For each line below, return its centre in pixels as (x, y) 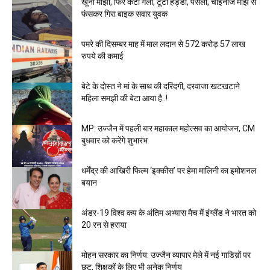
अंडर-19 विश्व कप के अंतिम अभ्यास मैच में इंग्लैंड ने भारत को (169, 213)
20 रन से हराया (104, 225)
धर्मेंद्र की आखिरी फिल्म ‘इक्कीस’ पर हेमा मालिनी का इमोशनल (169, 171)
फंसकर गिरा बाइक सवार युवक (124, 14)
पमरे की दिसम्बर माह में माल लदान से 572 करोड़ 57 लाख (163, 44)
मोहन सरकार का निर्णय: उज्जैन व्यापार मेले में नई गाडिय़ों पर (166, 255)
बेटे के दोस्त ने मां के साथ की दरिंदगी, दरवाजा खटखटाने (161, 86)
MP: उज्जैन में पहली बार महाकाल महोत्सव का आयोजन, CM (168, 128)
